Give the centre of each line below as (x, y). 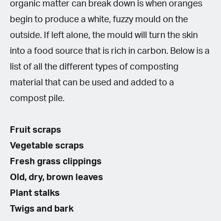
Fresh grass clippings (56, 162)
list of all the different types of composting (94, 67)
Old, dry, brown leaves (56, 177)
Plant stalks (35, 193)
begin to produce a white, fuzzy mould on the (99, 19)
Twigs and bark (42, 209)
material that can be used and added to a (92, 83)
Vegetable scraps (47, 146)
